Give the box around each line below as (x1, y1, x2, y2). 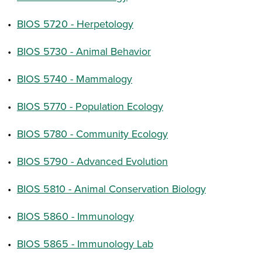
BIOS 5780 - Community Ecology (17, 126, 168, 141)
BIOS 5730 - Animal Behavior (17, 44, 151, 58)
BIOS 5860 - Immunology (17, 209, 134, 223)
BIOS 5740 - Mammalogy (17, 71, 132, 86)
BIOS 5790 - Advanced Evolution (17, 154, 168, 168)
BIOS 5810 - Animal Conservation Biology (17, 181, 206, 196)
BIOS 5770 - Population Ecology (17, 99, 163, 113)
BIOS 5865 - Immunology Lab (17, 236, 153, 251)
